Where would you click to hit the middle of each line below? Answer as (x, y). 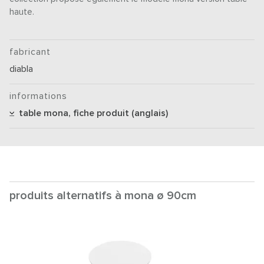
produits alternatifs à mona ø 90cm (103, 196)
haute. (22, 12)
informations (39, 96)
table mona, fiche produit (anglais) (91, 113)
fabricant (30, 52)
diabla (22, 69)
